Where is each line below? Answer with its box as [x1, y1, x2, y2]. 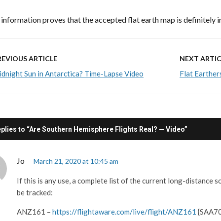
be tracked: [17, 187, 53, 197]
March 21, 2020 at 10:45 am [34, 156, 118, 165]
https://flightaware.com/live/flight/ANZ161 [52, 207, 196, 216]
